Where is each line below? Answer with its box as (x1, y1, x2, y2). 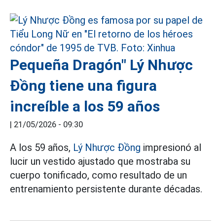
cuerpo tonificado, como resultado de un (10, 169, 187, 181)
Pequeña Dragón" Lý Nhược (10, 56, 193, 74)
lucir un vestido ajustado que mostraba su (10, 155, 190, 167)
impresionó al (141, 142, 201, 153)
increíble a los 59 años (10, 98, 160, 115)
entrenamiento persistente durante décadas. (10, 183, 202, 195)
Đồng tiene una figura (10, 77, 157, 94)
